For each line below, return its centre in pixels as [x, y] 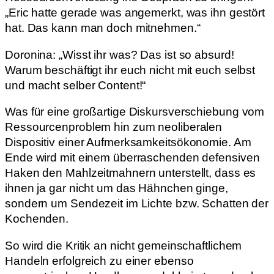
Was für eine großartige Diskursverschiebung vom [135, 112]
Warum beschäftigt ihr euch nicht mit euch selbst [130, 70]
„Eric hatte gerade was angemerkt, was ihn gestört [135, 13]
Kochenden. [37, 219]
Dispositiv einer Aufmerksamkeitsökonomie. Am [128, 143]
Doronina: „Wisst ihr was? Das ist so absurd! [120, 54]
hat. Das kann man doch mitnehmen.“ [103, 28]
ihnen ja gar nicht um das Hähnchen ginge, [117, 188]
